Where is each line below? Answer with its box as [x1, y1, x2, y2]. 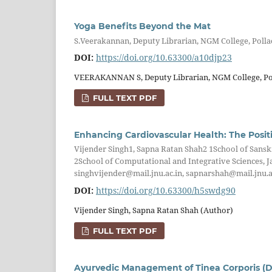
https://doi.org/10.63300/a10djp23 [96, 52, 232, 64]
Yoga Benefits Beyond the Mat [74, 21, 211, 32]
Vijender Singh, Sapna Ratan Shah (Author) [74, 204, 233, 216]
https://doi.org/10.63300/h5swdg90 [96, 184, 236, 196]
